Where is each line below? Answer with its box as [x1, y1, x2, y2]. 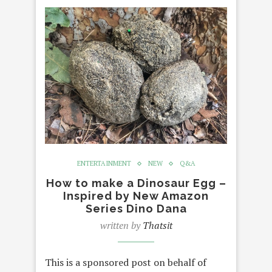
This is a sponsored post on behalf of [45, 256, 206, 270]
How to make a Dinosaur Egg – [46, 177, 226, 190]
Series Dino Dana [85, 202, 187, 216]
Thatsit [142, 219, 172, 233]
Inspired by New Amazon [63, 189, 209, 203]
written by [100, 219, 143, 233]
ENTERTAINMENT [76, 159, 131, 168]
